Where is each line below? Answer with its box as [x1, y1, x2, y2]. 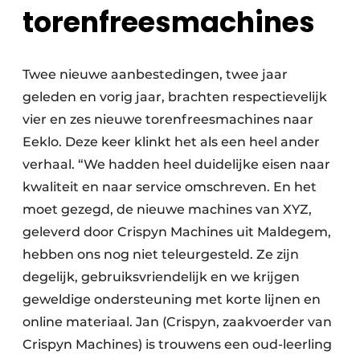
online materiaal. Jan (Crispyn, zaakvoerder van [22, 314, 332, 330]
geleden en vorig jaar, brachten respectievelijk [22, 89, 327, 105]
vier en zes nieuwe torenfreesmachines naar [22, 112, 313, 128]
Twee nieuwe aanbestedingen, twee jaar [22, 67, 288, 83]
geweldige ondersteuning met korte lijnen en [22, 292, 321, 308]
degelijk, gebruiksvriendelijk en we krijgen [22, 269, 300, 285]
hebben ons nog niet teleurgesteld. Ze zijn [22, 247, 299, 263]
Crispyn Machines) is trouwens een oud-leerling [22, 337, 332, 353]
